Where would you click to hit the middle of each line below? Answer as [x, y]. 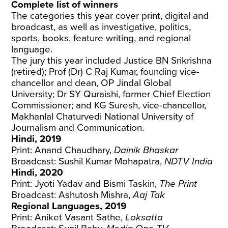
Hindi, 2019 [37, 139]
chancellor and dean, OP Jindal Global [91, 83]
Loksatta [144, 217]
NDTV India [189, 161]
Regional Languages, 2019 [69, 206]
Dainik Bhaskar [146, 150]
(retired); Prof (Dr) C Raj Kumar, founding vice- [106, 72]
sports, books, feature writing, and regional [101, 38]
